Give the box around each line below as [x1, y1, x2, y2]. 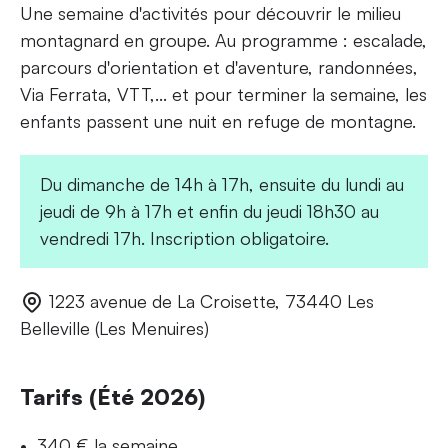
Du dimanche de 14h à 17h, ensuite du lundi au [40, 172, 404, 195]
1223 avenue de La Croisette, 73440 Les [49, 289, 374, 312]
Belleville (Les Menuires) [20, 316, 209, 339]
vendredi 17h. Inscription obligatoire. [40, 226, 329, 249]
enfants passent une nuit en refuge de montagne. [20, 109, 416, 132]
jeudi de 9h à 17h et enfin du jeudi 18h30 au [40, 199, 379, 222]
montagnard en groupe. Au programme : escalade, [20, 28, 427, 51]
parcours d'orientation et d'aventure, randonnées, [20, 55, 418, 78]
